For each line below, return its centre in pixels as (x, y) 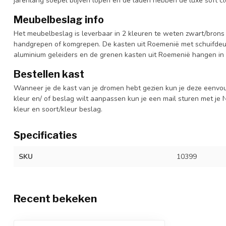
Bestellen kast (49, 74)
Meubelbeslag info (59, 19)
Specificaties (45, 135)
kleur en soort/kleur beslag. (58, 109)
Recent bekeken (55, 198)
